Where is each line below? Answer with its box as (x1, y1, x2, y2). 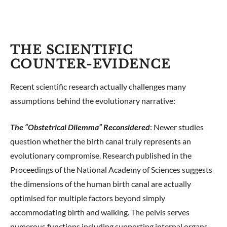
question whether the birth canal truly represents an (10, 136, 191, 146)
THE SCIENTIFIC (10, 43, 133, 57)
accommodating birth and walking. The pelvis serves (10, 207, 190, 217)
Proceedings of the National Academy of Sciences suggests (10, 165, 212, 174)
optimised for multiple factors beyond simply (10, 193, 165, 203)
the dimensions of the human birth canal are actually (10, 179, 191, 188)
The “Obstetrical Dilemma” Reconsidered (10, 122, 150, 132)
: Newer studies (150, 122, 204, 132)
